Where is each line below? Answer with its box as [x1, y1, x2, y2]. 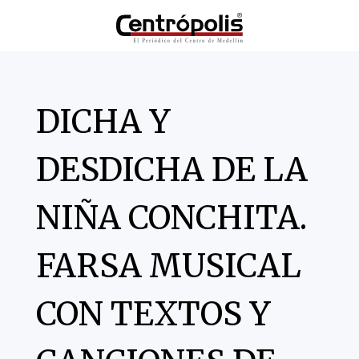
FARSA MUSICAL [35, 245, 301, 286]
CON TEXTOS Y [35, 293, 271, 334]
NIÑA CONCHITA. [35, 197, 307, 238]
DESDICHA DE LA [35, 149, 308, 190]
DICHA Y [35, 101, 171, 142]
